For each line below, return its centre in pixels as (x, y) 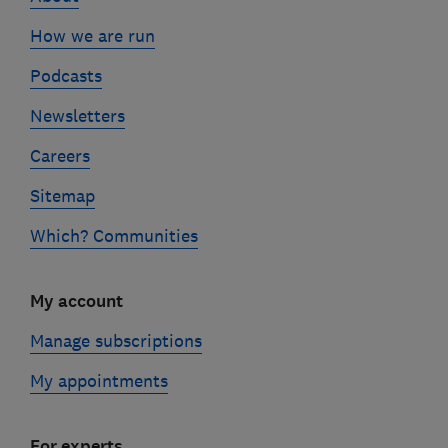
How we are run (92, 36)
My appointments (98, 381)
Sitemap (62, 196)
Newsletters (77, 116)
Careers (59, 156)
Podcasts (65, 76)
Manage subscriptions (115, 341)
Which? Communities (113, 236)
